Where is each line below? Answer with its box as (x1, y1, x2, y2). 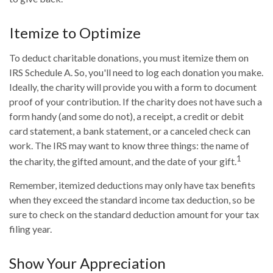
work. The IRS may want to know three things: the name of (9, 140, 249, 152)
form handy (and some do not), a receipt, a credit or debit (9, 110, 244, 122)
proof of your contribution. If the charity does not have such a (9, 96, 262, 108)
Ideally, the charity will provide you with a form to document (9, 81, 257, 93)
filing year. (9, 223, 52, 235)
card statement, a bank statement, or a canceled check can (9, 125, 250, 137)
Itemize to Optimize (9, 24, 141, 42)
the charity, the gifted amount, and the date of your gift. (9, 155, 236, 168)
